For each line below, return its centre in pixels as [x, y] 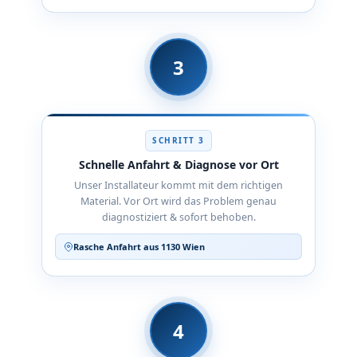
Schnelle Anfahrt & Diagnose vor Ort [178, 165]
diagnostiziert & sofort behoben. [178, 217]
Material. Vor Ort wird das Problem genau [178, 201]
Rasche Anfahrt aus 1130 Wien [139, 247]
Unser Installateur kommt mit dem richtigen [178, 185]
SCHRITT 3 [178, 140]
